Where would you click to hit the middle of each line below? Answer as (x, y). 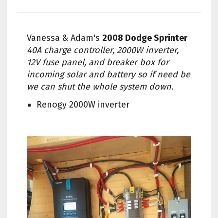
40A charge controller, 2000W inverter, (103, 50)
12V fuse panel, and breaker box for (98, 62)
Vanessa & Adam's (64, 38)
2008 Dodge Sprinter (145, 38)
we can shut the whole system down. (100, 86)
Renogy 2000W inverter (83, 104)
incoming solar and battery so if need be (109, 74)
